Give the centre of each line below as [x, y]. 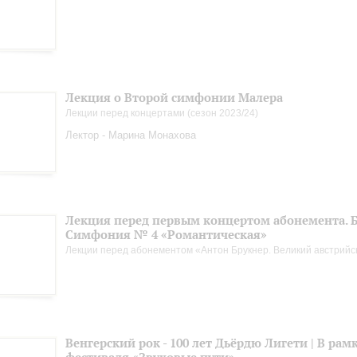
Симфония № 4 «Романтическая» [166, 235]
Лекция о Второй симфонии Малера [174, 98]
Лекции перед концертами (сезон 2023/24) [162, 113]
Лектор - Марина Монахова [131, 135]
